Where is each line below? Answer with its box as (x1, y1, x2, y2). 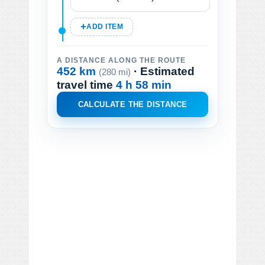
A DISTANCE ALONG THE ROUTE (57, 56, 186, 64)
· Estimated (131, 64, 195, 77)
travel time (57, 78, 116, 91)
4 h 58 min (116, 78, 172, 91)
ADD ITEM (86, 22, 124, 30)
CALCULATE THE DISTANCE (77, 99, 188, 109)
